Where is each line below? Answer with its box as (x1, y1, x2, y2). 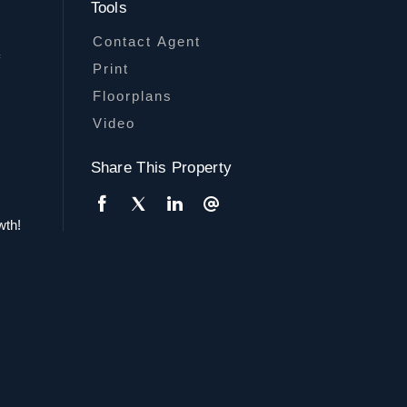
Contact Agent (92, 34, 201, 49)
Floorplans (92, 88, 173, 104)
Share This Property (90, 159, 233, 176)
